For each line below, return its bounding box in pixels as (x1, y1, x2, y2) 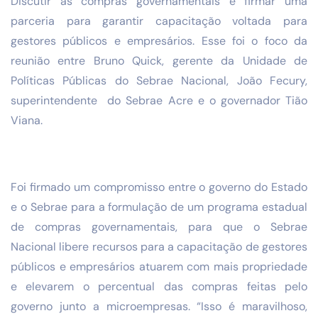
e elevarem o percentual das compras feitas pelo (11, 279, 307, 295)
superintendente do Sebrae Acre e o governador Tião (11, 93, 307, 108)
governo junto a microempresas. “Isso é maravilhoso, (11, 299, 307, 314)
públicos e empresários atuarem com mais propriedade (11, 259, 307, 275)
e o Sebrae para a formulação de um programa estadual (11, 199, 307, 215)
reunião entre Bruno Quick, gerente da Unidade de (11, 53, 307, 68)
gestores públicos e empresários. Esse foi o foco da (11, 33, 307, 48)
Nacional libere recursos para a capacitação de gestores (11, 239, 307, 255)
